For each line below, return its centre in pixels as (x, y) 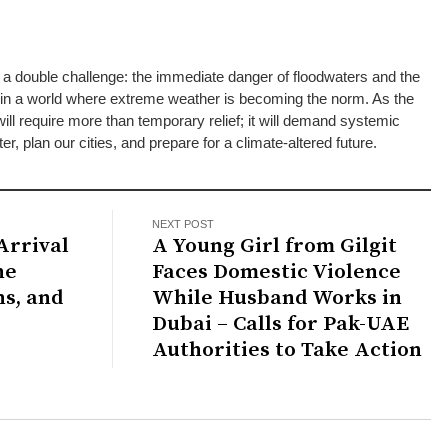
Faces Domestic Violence (277, 271)
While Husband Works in (277, 297)
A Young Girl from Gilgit (275, 245)
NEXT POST (183, 223)
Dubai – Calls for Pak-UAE (281, 323)
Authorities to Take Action (287, 349)
